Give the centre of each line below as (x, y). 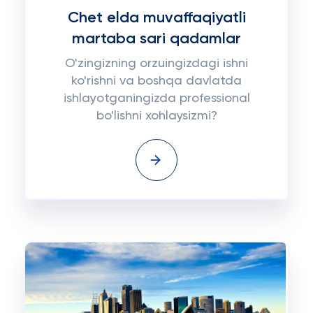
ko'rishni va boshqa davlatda (156, 81)
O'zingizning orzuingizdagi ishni (156, 64)
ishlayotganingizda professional (156, 99)
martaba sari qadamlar (156, 39)
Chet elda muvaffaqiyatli (156, 18)
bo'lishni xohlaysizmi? (156, 116)
